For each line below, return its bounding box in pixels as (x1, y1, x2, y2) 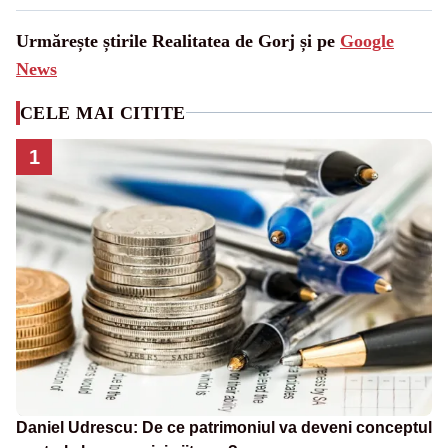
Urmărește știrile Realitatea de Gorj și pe (16, 30, 340, 51)
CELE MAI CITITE (20, 102, 186, 123)
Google (340, 30, 394, 51)
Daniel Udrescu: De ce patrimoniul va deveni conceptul (16, 419, 432, 437)
